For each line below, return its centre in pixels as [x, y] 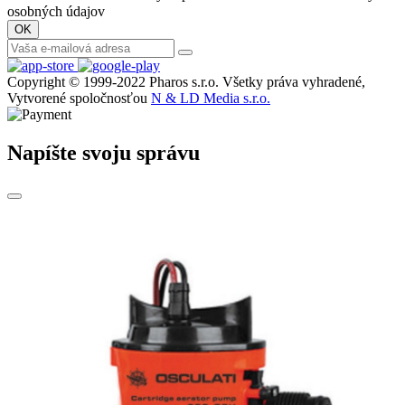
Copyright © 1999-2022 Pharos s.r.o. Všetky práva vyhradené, [186, 82]
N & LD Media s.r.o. [211, 99]
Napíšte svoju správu [104, 153]
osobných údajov [56, 12]
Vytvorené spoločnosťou [79, 99]
